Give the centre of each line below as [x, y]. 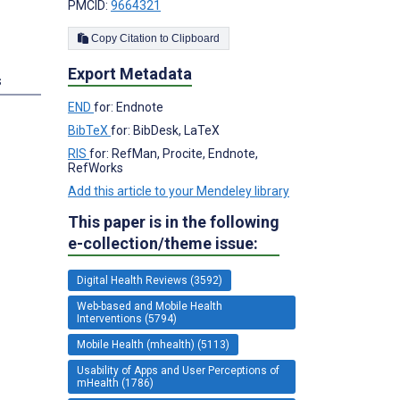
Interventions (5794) [127, 318]
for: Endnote [129, 107]
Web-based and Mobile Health [150, 306]
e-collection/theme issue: [163, 243]
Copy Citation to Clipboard [196, 38]
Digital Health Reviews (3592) [150, 280]
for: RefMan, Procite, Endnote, [174, 153]
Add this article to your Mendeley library [179, 191]
